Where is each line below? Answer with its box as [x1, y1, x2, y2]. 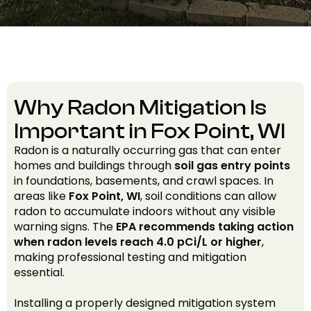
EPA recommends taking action [116, 219, 294, 235]
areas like [14, 188, 69, 204]
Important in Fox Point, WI [14, 119, 285, 144]
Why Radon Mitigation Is [14, 95, 267, 120]
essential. [14, 264, 65, 280]
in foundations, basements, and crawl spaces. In [14, 173, 274, 189]
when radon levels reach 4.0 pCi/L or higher [14, 234, 262, 250]
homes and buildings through [14, 158, 174, 174]
